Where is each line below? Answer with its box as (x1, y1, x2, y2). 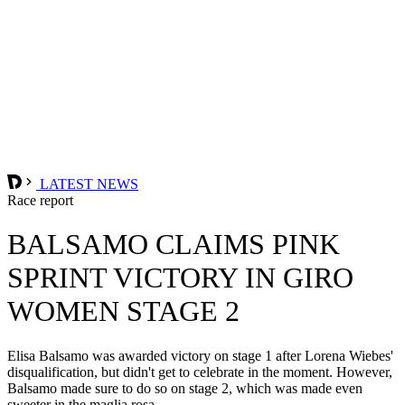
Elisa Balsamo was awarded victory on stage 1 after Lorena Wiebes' (7, 347, 393, 363)
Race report (7, 192, 73, 208)
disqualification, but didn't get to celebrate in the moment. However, (7, 363, 392, 380)
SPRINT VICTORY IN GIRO (7, 261, 353, 295)
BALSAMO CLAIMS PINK (7, 228, 340, 261)
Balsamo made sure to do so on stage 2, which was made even (7, 380, 363, 396)
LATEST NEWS (36, 175, 138, 192)
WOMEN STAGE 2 (7, 295, 240, 328)
